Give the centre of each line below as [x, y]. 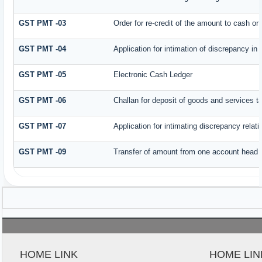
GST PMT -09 [43, 151]
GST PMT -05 [43, 74]
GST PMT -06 [43, 100]
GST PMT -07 [43, 126]
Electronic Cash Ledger [153, 74]
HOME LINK [49, 254]
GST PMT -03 [43, 23]
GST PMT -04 [43, 49]
